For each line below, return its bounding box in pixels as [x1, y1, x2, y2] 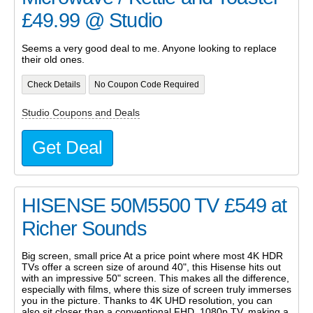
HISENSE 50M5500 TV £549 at [22, 194, 287, 217]
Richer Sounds [22, 217, 147, 240]
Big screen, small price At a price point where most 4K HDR [22, 249, 283, 261]
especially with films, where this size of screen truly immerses [22, 283, 291, 295]
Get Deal [32, 137, 103, 157]
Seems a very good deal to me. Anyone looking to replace [22, 42, 277, 54]
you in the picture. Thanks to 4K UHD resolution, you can [22, 294, 272, 306]
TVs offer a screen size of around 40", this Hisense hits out [22, 261, 281, 272]
